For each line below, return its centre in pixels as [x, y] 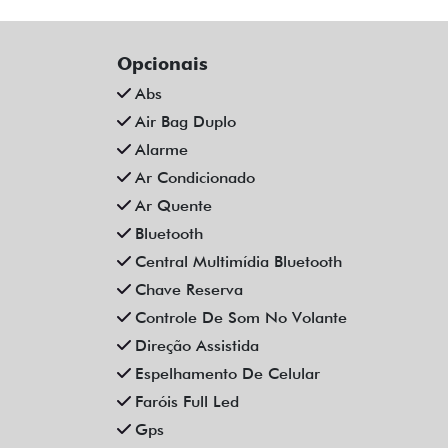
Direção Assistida [197, 345]
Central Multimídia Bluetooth [238, 261]
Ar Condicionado [195, 177]
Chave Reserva [189, 289]
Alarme [161, 149]
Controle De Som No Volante [241, 317]
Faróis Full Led [187, 401]
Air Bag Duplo [185, 121]
